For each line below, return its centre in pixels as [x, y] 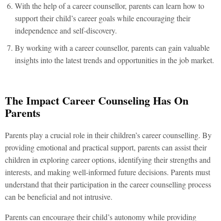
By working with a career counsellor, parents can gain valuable [112, 48]
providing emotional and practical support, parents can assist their [106, 147]
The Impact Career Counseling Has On [97, 100]
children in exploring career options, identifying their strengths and [108, 160]
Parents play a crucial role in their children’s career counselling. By [108, 135]
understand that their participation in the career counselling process [108, 184]
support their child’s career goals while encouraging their [103, 18]
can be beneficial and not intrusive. [59, 197]
